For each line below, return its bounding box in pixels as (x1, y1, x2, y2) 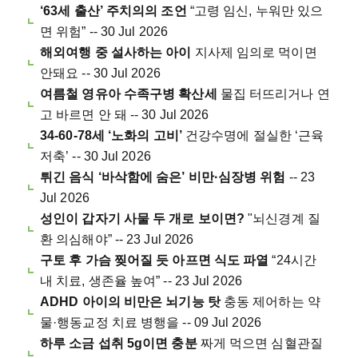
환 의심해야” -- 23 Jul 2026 (40, 233, 194, 247)
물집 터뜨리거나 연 (217, 87, 330, 101)
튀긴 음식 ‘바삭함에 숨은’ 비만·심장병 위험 (40, 170, 286, 185)
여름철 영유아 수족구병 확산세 (40, 87, 217, 101)
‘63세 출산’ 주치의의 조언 (40, 4, 187, 18)
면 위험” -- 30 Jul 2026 (40, 25, 168, 39)
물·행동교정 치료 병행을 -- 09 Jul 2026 (40, 316, 261, 330)
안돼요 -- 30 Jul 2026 (40, 66, 161, 81)
